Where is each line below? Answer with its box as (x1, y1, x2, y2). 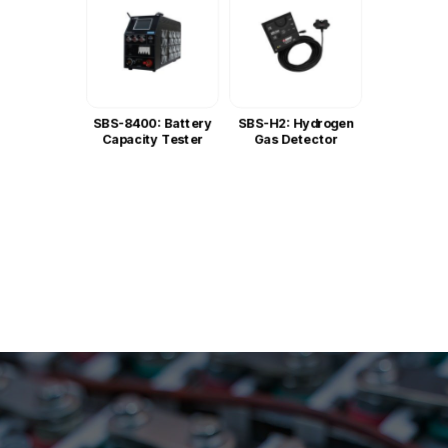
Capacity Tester (101, 132, 203, 148)
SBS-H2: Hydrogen (237, 115, 354, 131)
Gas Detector (254, 132, 338, 148)
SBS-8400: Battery (92, 115, 212, 131)
